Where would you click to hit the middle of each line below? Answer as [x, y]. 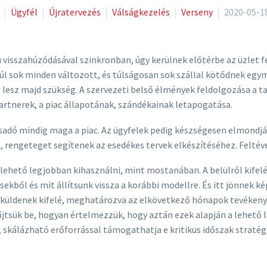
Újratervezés [75, 12]
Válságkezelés [141, 12]
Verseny [197, 12]
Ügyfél [24, 12]
